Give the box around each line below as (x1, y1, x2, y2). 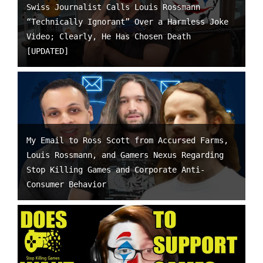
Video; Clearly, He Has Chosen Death (26, 31, 191, 41)
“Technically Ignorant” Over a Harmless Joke (26, 16, 228, 26)
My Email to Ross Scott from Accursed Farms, (26, 135, 228, 145)
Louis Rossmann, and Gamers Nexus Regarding (26, 150, 224, 160)
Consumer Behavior (26, 179, 106, 189)
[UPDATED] (26, 46, 69, 56)
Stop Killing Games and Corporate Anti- (26, 164, 205, 174)
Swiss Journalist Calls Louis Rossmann (26, 2, 200, 12)
